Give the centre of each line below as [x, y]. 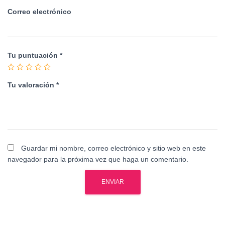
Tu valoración [32, 85]
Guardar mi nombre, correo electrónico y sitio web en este [114, 148]
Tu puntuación [34, 55]
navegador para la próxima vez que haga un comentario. [98, 159]
